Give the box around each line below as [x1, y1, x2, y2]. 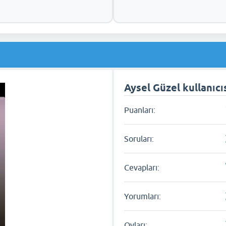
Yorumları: [124, 192, 161, 201]
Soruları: [124, 134, 154, 143]
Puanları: [124, 105, 156, 115]
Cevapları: [124, 163, 160, 172]
